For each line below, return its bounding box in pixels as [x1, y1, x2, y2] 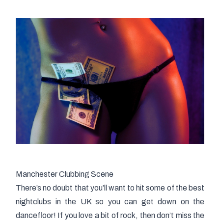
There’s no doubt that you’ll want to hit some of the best [16, 183, 204, 192]
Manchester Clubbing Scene [16, 169, 113, 178]
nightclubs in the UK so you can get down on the [16, 197, 204, 206]
